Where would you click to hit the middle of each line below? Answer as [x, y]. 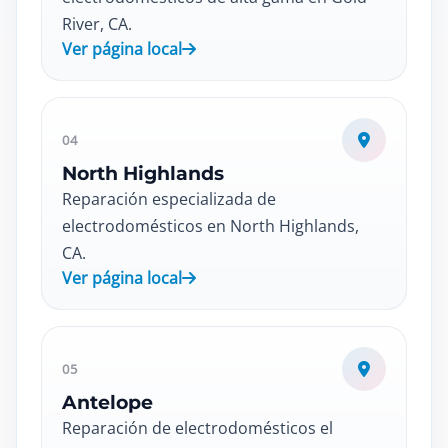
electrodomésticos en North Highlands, [210, 226]
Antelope [107, 402]
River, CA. [97, 24]
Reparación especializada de [169, 199]
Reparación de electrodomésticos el [197, 428]
